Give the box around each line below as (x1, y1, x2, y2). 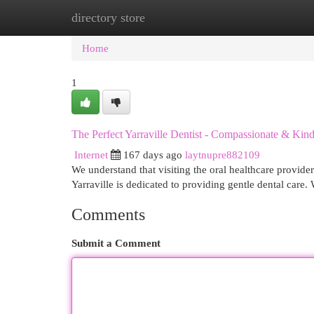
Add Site (238, 11, 275, 23)
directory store (71, 11, 145, 25)
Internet (74, 149, 108, 161)
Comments (71, 205, 145, 224)
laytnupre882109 (185, 149, 260, 161)
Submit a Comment (71, 237, 161, 249)
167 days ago (123, 149, 182, 161)
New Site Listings (140, 11, 217, 23)
